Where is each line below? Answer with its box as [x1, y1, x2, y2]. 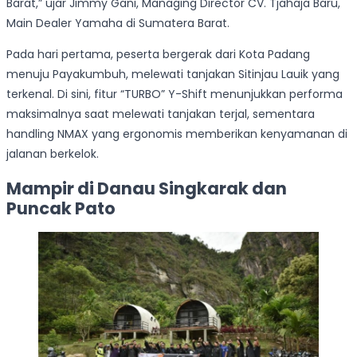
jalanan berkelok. [6, 146, 99, 163]
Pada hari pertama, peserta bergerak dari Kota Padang [6, 46, 310, 63]
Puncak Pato [6, 196, 116, 220]
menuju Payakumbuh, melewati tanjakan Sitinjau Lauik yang [6, 66, 339, 83]
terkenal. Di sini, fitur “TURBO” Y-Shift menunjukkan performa [6, 86, 343, 103]
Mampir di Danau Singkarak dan [6, 176, 287, 200]
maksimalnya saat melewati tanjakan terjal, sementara [6, 106, 315, 123]
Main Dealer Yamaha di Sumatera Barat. [6, 15, 229, 32]
